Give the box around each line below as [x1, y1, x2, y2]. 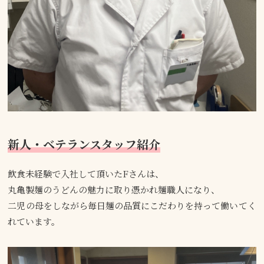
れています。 [8, 214, 61, 227]
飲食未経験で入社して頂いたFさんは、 [8, 167, 164, 180]
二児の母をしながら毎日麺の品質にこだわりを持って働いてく [8, 199, 256, 212]
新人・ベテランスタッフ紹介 [8, 135, 161, 153]
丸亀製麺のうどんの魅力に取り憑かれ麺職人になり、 [8, 183, 220, 196]
